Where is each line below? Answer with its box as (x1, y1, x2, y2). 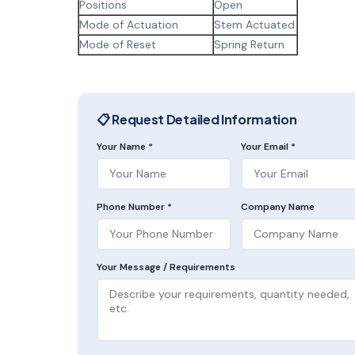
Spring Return (214, 36, 284, 52)
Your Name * (97, 139, 153, 153)
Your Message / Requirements (97, 260, 235, 273)
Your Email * (241, 139, 296, 153)
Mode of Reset (79, 36, 156, 52)
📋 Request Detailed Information (97, 110, 297, 128)
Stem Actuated (214, 17, 295, 32)
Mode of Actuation (79, 17, 178, 32)
